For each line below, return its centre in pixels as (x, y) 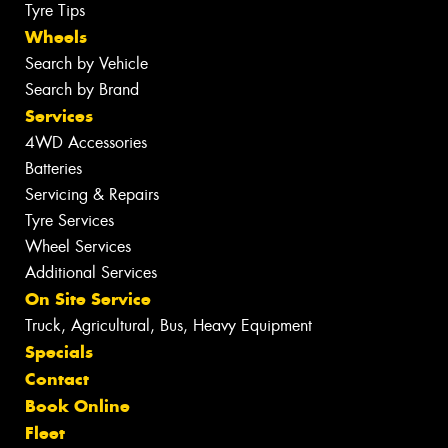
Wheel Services (78, 247)
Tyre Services (69, 221)
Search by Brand (82, 90)
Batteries (53, 169)
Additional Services (91, 273)
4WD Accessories (86, 143)
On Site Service (88, 299)
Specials (59, 352)
